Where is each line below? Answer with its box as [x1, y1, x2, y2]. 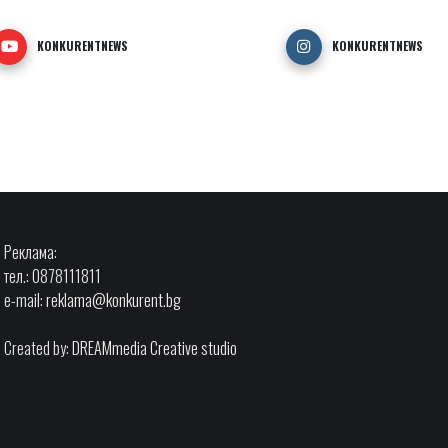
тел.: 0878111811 [4, 263, 102, 288]
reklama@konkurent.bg [46, 287, 182, 312]
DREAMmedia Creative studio [72, 335, 238, 360]
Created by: [4, 335, 73, 360]
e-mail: [4, 287, 47, 312]
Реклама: [4, 239, 58, 264]
